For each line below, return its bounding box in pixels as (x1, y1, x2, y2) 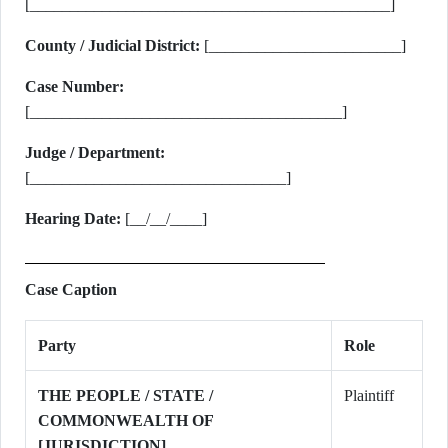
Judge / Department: (25, 144, 165, 161)
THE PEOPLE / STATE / (38, 387, 213, 404)
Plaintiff (344, 387, 394, 404)
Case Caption (25, 281, 117, 298)
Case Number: (25, 78, 124, 95)
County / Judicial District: (25, 37, 200, 54)
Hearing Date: (25, 210, 121, 227)
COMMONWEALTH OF (38, 412, 214, 429)
